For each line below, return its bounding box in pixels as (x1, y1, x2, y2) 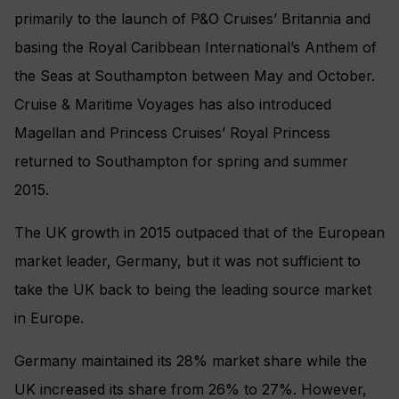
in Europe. (14, 309, 84, 328)
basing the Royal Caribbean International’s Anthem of (14, 38, 377, 57)
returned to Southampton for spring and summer (14, 152, 348, 171)
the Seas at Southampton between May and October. (14, 67, 375, 85)
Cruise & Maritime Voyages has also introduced (14, 95, 331, 114)
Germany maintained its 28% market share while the (14, 352, 367, 370)
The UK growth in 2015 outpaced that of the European (14, 224, 385, 242)
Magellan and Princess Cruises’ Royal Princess (14, 124, 330, 142)
